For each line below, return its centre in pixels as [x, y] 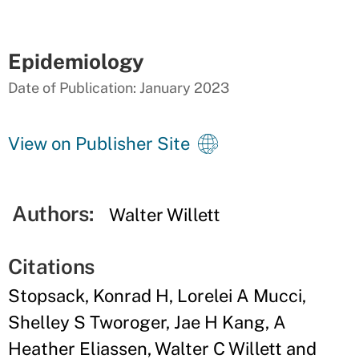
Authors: [53, 214]
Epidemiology [76, 61]
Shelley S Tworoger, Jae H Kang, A [147, 322]
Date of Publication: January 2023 [119, 88]
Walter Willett [165, 215]
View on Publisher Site [99, 143]
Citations [52, 266]
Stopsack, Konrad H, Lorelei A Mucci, [157, 296]
